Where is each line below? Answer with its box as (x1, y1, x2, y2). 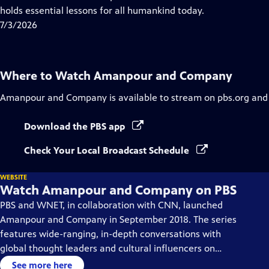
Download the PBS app (24, 121, 127, 132)
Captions (101, 4, 139, 16)
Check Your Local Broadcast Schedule (24, 145, 192, 156)
